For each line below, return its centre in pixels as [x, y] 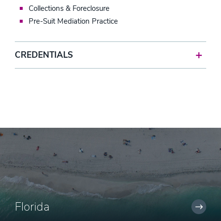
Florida [32, 206]
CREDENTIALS [44, 55]
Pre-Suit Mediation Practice [73, 21]
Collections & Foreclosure [69, 8]
